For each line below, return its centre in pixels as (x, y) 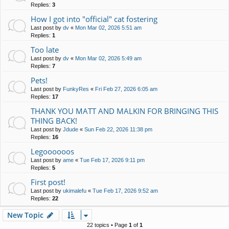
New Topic (25, 215)
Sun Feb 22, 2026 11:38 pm (118, 130)
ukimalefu (75, 191)
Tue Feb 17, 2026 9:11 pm (112, 160)
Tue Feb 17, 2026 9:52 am (125, 191)
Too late (45, 50)
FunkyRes (76, 89)
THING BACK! (54, 121)
